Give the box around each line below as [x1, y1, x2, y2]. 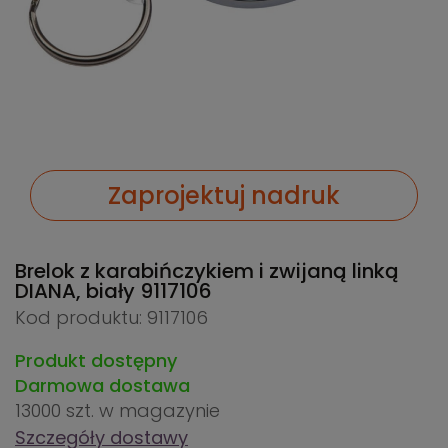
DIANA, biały [15, 277, 140, 306]
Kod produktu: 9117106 [15, 305, 208, 331]
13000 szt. [15, 398, 99, 424]
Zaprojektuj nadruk [108, 179, 340, 213]
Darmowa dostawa [15, 373, 190, 399]
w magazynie [99, 398, 220, 424]
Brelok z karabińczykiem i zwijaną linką [15, 257, 399, 286]
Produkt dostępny [15, 348, 177, 374]
